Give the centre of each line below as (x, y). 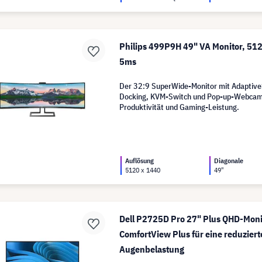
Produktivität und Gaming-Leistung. (180, 107)
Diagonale (229, 160)
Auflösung (140, 160)
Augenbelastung (152, 249)
